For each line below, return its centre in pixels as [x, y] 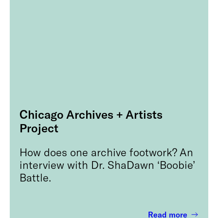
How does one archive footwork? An [106, 152]
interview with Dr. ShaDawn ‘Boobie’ [107, 165]
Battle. [35, 177]
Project [39, 128]
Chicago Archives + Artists [91, 114]
